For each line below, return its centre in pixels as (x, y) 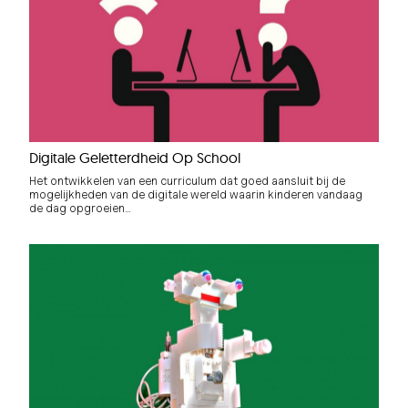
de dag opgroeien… (80, 208)
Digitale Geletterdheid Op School (135, 158)
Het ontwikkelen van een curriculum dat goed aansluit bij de (187, 181)
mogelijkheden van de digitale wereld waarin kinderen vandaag (196, 194)
